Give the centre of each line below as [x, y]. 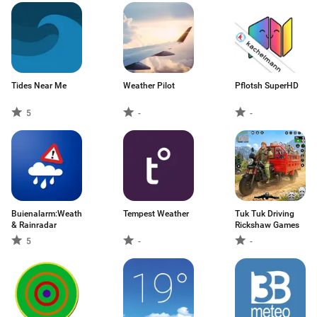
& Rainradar [34, 225]
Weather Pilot [149, 86]
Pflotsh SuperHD [267, 86]
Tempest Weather [156, 214]
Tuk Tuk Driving [265, 214]
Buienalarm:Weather [50, 214]
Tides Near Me [39, 86]
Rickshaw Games [267, 225]
